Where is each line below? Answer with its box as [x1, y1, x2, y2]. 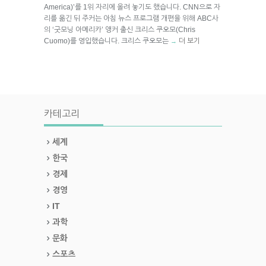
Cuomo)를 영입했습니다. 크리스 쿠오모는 [44, 36, 170, 45]
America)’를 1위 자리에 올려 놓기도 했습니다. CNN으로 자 [44, 2, 220, 11]
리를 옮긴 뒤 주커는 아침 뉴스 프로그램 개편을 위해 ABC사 [44, 14, 218, 23]
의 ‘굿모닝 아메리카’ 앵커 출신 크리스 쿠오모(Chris [44, 25, 195, 34]
